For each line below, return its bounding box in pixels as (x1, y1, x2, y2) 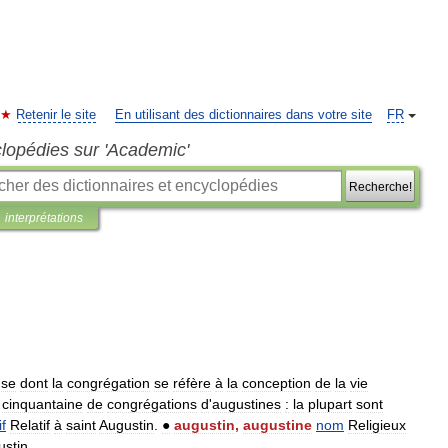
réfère (173, 375, 211, 391)
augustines (212, 396, 281, 412)
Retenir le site (16, 108, 96, 122)
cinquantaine (2, 396, 83, 412)
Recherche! (348, 180, 412, 193)
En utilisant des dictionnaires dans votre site (115, 108, 372, 122)
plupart (308, 396, 352, 412)
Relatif (10, 417, 50, 433)
